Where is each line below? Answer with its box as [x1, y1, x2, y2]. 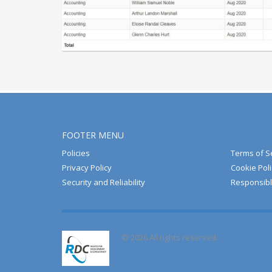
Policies [62, 148, 90, 159]
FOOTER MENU [62, 129, 124, 141]
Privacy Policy [62, 162, 112, 174]
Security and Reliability [62, 177, 145, 188]
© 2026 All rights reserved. [121, 232, 218, 243]
